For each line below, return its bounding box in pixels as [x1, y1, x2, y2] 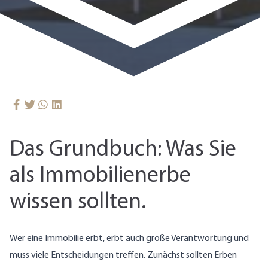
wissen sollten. [10, 190, 146, 214]
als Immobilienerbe [10, 164, 191, 188]
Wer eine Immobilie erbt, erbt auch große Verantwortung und [10, 233, 249, 243]
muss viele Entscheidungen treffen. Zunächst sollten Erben [10, 250, 237, 260]
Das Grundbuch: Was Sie [10, 138, 236, 162]
